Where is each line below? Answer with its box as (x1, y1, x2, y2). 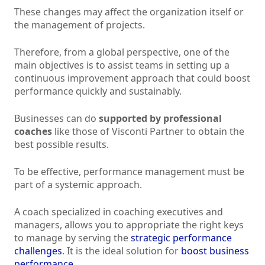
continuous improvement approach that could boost (14, 72, 250, 85)
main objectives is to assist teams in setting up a (14, 59, 230, 72)
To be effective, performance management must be (14, 165, 244, 179)
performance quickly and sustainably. (14, 85, 182, 98)
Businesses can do (14, 112, 99, 125)
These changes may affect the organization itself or (14, 5, 244, 19)
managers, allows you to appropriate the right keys (14, 218, 244, 232)
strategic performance (131, 231, 232, 245)
